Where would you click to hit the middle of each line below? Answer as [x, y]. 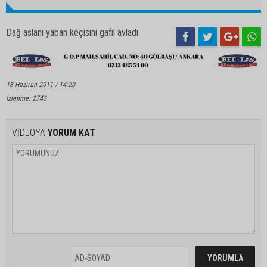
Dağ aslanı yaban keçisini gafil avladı [72, 33]
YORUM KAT [70, 133]
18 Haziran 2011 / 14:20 [41, 85]
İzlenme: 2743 [26, 99]
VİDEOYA [29, 133]
